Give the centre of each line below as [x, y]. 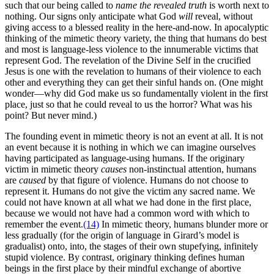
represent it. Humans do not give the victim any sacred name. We [130, 191]
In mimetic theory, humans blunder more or [183, 224]
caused [32, 180]
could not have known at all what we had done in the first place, [128, 202]
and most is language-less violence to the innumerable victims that [131, 50]
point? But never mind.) [51, 116]
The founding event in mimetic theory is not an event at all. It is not [134, 136]
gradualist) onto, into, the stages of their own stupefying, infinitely [131, 246]
